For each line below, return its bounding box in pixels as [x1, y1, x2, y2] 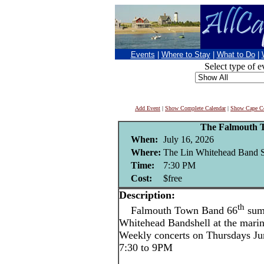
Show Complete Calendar [165, 105, 226, 111]
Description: [119, 189, 175, 201]
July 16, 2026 [163, 134, 214, 144]
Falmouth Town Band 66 [119, 204, 237, 217]
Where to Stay [161, 50, 210, 59]
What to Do [216, 50, 255, 59]
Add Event [135, 105, 160, 111]
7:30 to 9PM [119, 242, 173, 254]
